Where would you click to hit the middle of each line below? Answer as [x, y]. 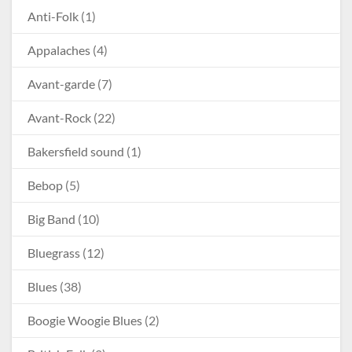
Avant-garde [61, 83]
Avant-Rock [59, 117]
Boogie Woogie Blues [85, 320]
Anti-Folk [53, 16]
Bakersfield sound [76, 151]
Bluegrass [54, 252]
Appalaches [59, 49]
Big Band [51, 218]
